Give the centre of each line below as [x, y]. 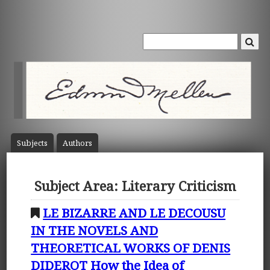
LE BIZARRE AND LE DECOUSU [134, 212]
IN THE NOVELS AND [95, 230]
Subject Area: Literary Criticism [135, 186]
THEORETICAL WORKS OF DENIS [131, 247]
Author [75, 143]
